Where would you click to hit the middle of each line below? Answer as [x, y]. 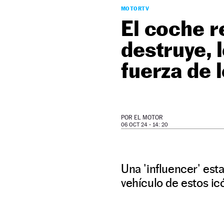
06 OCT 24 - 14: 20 [144, 125]
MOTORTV [135, 8]
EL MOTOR [148, 117]
